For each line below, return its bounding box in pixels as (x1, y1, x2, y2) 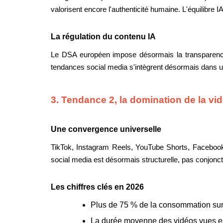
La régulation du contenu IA (51, 32, 156, 41)
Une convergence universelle (51, 125, 161, 134)
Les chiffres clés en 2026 (51, 183, 144, 192)
